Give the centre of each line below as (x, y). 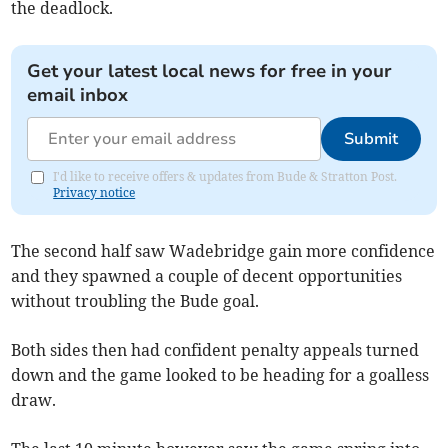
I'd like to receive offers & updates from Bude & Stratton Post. (225, 177)
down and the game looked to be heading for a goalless (220, 375)
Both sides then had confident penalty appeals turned (215, 350)
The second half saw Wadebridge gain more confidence (223, 251)
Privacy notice (94, 193)
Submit (370, 139)
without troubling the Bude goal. (135, 301)
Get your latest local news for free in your (210, 71)
